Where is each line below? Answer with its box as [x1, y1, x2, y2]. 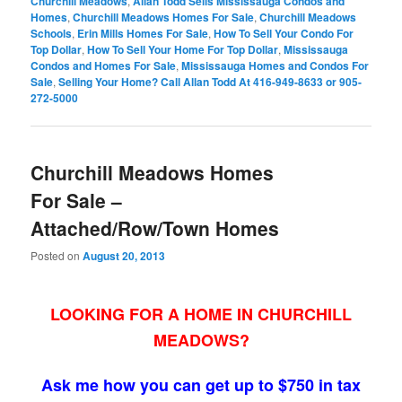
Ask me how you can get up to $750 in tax [41, 373, 361, 398]
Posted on [31, 247, 83, 263]
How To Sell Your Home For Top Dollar [87, 41, 279, 58]
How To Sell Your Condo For [214, 25, 354, 42]
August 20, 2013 [83, 247, 166, 264]
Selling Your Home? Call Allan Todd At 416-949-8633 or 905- [58, 74, 363, 91]
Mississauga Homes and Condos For [181, 57, 370, 74]
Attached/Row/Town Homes [31, 214, 280, 241]
